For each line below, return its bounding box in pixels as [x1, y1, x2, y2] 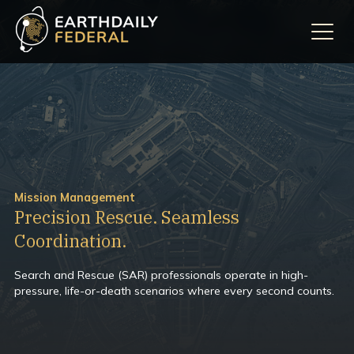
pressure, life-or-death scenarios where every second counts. [14, 284, 334, 298]
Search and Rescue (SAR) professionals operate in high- [14, 268, 308, 282]
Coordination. [14, 229, 126, 252]
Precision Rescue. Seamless [14, 205, 239, 228]
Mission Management [14, 190, 135, 205]
